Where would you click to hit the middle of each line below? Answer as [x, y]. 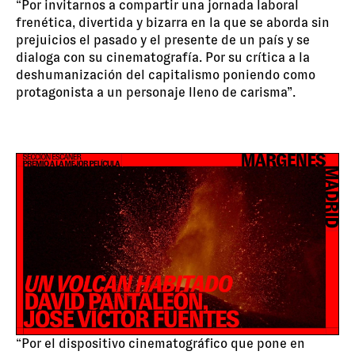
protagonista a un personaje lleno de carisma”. [156, 92]
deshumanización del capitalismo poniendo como [166, 74]
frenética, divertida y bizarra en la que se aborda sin [173, 22]
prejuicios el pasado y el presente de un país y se [163, 40]
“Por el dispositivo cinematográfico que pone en [160, 344]
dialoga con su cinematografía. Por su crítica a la [163, 57]
